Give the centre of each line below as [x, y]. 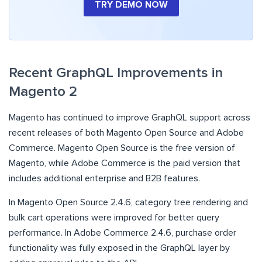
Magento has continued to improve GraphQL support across [130, 118]
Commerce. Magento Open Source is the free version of [122, 148]
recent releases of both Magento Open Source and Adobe [126, 133]
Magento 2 [43, 92]
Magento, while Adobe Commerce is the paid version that [125, 163]
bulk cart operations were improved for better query [114, 218]
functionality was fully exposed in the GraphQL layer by [119, 248]
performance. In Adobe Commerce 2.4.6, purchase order [123, 233]
